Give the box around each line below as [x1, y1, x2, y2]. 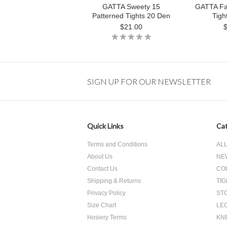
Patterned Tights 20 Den [92, 12, 170, 20]
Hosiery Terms [87, 214, 127, 221]
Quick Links [87, 122, 124, 130]
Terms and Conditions [87, 141, 147, 148]
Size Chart [87, 202, 116, 209]
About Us [87, 153, 112, 160]
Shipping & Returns [87, 177, 141, 184]
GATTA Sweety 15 [102, 3, 160, 11]
